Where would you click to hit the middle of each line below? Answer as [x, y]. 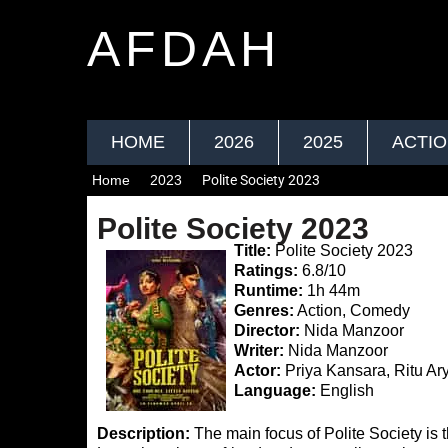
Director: [267, 330]
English [345, 390]
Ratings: [266, 270]
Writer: [259, 350]
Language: [275, 390]
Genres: [264, 310]
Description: [143, 434]
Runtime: [269, 290]
